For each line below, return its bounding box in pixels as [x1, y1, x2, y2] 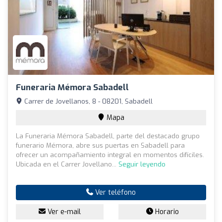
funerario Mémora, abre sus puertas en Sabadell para [16, 141, 185, 150]
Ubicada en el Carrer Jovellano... [16, 160, 118, 168]
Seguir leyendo [118, 160, 166, 168]
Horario [153, 207, 179, 217]
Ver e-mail [46, 207, 81, 217]
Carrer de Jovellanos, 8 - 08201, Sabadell [22, 97, 153, 106]
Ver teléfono [93, 187, 136, 197]
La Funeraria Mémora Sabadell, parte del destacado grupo [16, 131, 200, 140]
